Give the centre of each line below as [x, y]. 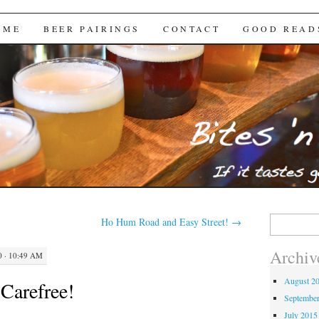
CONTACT [192, 28]
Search [281, 219]
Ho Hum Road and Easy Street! [167, 222]
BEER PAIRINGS [92, 28]
